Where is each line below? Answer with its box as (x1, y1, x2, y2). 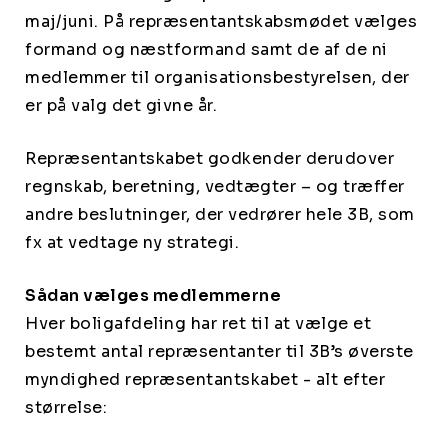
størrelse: (25, 396, 107, 418)
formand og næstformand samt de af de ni (25, 38, 388, 60)
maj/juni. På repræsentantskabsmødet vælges (25, 10, 417, 32)
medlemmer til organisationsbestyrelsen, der (25, 66, 410, 88)
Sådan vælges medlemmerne (25, 284, 281, 306)
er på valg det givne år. (25, 94, 222, 116)
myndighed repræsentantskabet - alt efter (25, 368, 385, 390)
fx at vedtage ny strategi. (25, 231, 239, 253)
